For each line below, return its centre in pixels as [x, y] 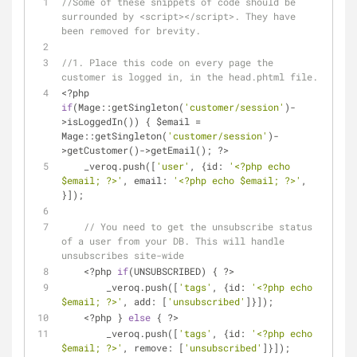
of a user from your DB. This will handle [173, 241]
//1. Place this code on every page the [167, 62]
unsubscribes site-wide [123, 255]
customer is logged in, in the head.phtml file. [190, 76]
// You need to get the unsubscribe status [198, 226]
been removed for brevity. [131, 30]
